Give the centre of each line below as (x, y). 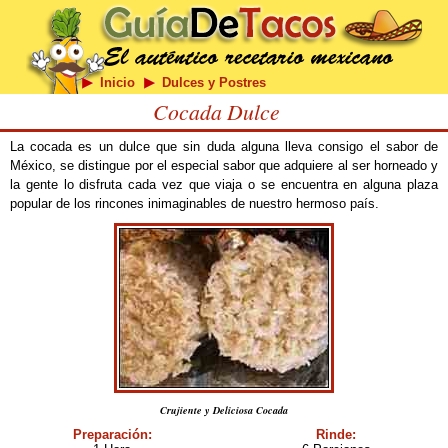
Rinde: (336, 434)
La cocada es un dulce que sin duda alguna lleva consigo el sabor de (224, 146)
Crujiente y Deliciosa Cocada (224, 410)
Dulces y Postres (213, 82)
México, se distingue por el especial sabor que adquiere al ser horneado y (224, 165)
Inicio (117, 82)
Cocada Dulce (216, 111)
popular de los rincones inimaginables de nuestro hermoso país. (194, 203)
